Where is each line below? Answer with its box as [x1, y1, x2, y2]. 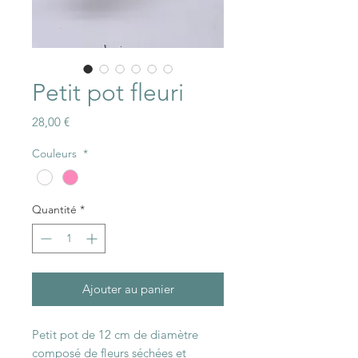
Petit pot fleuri [32, 78, 184, 107]
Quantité [32, 202, 77, 217]
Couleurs [32, 145, 80, 161]
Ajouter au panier [82, 281, 174, 296]
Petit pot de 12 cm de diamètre [32, 327, 198, 342]
